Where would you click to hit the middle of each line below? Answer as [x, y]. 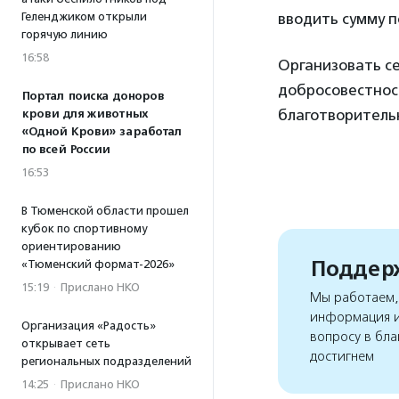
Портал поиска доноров [93, 96]
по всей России [65, 150]
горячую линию [65, 34]
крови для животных [85, 114]
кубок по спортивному [84, 228]
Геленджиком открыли [84, 16]
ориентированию [71, 246]
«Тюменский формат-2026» [98, 264]
